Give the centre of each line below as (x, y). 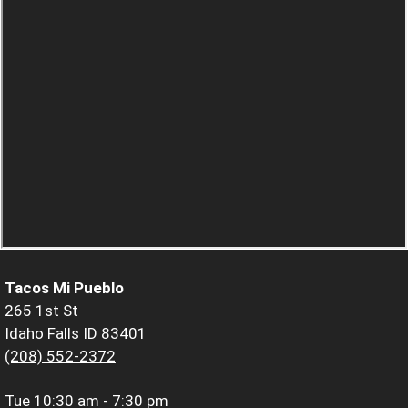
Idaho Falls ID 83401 (76, 333)
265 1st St (41, 310)
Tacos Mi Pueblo (64, 287)
